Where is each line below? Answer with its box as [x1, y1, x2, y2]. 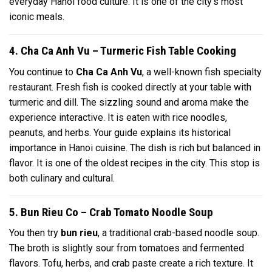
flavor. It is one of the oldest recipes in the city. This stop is [9, 157, 260, 169]
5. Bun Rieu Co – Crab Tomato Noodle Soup [9, 205, 213, 219]
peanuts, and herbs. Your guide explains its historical [9, 126, 231, 138]
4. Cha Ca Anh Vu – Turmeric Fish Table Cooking [9, 44, 236, 58]
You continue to [9, 66, 76, 78]
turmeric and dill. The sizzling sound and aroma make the [9, 96, 249, 108]
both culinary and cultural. [9, 172, 115, 184]
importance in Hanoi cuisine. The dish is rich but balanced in [9, 141, 260, 154]
